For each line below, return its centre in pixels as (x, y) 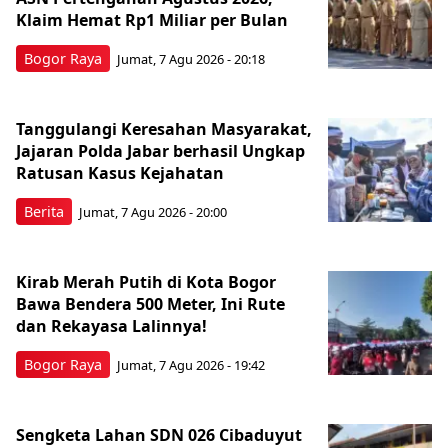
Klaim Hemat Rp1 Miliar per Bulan (154, 19)
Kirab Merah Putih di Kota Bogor (146, 281)
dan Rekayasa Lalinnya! (113, 325)
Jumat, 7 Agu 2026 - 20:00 (153, 212)
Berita (44, 211)
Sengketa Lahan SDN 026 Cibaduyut (159, 434)
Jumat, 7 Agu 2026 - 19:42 (191, 365)
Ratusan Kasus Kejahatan (122, 172)
